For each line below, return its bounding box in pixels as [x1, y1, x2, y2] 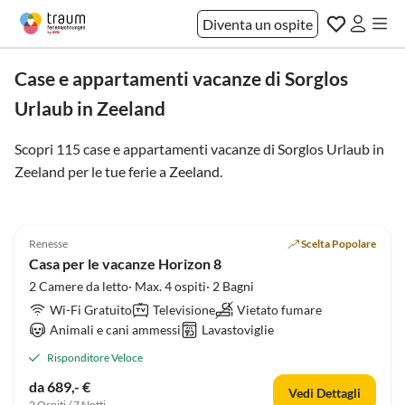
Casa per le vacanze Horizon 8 [29, 255, 221, 272]
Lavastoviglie [202, 322, 275, 337]
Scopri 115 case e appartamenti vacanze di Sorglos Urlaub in [14, 140, 384, 157]
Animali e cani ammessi [50, 322, 182, 337]
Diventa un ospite [202, 14, 313, 33]
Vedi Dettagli [288, 385, 361, 400]
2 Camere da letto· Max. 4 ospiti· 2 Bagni [29, 278, 254, 294]
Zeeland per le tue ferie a [14, 163, 166, 180]
